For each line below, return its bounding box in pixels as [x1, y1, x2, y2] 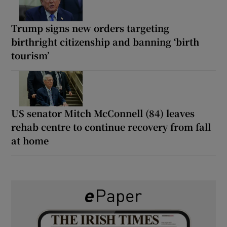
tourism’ [11, 48, 50, 62]
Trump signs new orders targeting [11, 21, 170, 34]
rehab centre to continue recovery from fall [11, 120, 211, 133]
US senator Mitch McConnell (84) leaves [11, 106, 195, 120]
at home [11, 133, 49, 147]
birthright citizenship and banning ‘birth [11, 34, 200, 48]
